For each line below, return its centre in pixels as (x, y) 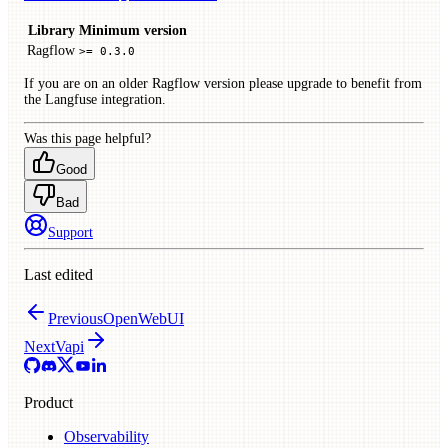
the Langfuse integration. (95, 100)
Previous (75, 319)
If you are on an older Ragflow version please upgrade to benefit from (223, 84)
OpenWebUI (143, 319)
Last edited (58, 275)
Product (48, 403)
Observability (106, 437)
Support (70, 233)
